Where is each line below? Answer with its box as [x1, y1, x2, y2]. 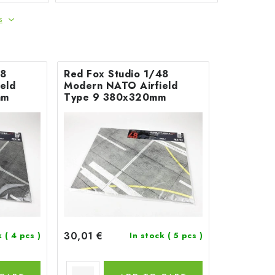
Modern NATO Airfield [64, 79, 177, 93]
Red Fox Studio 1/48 [64, 67, 169, 81]
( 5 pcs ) [167, 229, 203, 241]
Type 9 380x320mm [64, 90, 166, 104]
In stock [130, 229, 168, 241]
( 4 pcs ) [4, 229, 41, 241]
